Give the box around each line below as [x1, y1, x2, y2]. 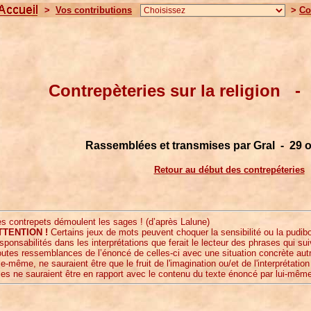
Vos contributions [56, 5, 132, 15]
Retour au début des [153, 164, 244, 175]
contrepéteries [243, 164, 305, 175]
